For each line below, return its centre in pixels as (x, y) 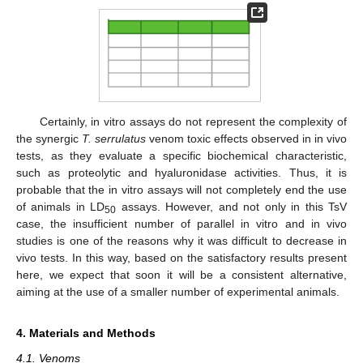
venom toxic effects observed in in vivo (246, 139)
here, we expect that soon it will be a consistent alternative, (181, 275)
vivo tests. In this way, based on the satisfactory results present (181, 258)
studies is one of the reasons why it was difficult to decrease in (181, 241)
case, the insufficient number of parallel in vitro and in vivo (181, 224)
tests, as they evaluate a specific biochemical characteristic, (181, 156)
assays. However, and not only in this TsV (232, 207)
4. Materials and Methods (86, 333)
